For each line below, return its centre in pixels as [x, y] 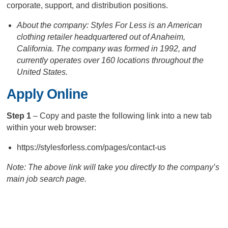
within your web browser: [52, 127]
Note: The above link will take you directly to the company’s [113, 167]
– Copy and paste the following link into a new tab [123, 116]
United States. [42, 72]
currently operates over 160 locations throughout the [110, 60]
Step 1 [20, 116]
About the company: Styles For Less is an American [110, 25]
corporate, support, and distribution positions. [88, 5]
